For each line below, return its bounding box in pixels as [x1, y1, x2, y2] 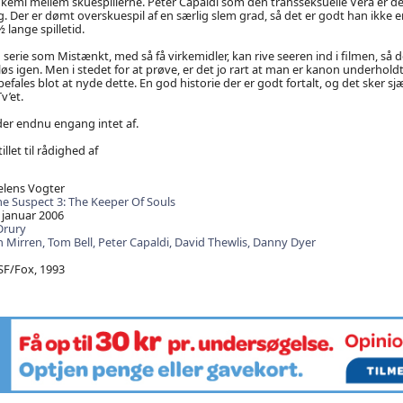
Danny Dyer [252, 234, 316, 251]
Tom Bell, [47, 234, 98, 251]
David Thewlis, [174, 234, 253, 251]
